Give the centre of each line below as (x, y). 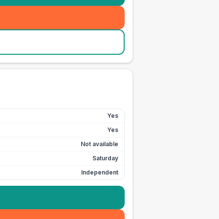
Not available (99, 144)
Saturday (105, 158)
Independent (100, 172)
